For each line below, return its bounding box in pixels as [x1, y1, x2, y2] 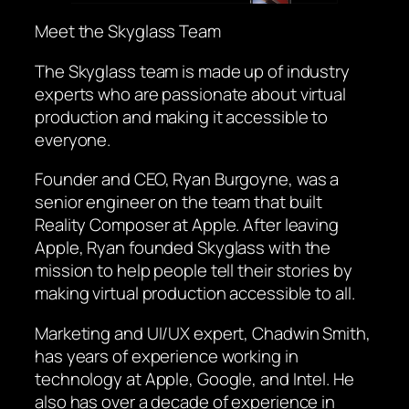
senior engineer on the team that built [35, 190, 323, 215]
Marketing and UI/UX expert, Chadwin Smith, [35, 320, 371, 345]
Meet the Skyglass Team [35, 19, 221, 44]
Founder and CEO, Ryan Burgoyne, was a [35, 167, 340, 192]
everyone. [35, 127, 111, 152]
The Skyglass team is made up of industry [35, 58, 350, 83]
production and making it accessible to [35, 104, 329, 129]
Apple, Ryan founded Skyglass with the [35, 236, 331, 260]
